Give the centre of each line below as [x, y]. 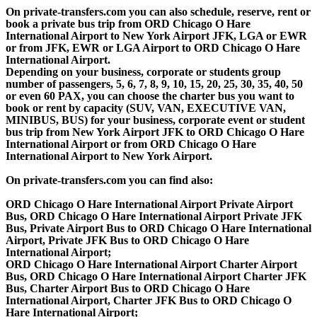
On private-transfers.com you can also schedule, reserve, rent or [158, 11]
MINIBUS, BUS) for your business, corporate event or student [155, 120]
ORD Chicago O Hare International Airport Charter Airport [151, 264]
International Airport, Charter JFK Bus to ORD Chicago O [149, 300]
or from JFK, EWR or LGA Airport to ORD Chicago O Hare [153, 47]
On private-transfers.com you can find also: [109, 180]
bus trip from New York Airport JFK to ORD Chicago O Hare [155, 132]
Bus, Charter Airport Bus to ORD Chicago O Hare [128, 288]
